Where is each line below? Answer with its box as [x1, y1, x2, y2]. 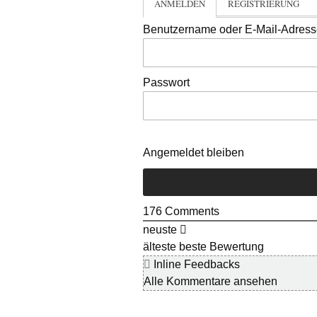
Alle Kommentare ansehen [144, 275, 277, 287]
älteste [143, 241, 176, 253]
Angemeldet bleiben [143, 146, 244, 158]
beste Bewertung [179, 241, 264, 253]
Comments [162, 205, 219, 217]
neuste [143, 224, 177, 236]
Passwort [143, 76, 190, 88]
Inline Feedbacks [151, 258, 240, 270]
